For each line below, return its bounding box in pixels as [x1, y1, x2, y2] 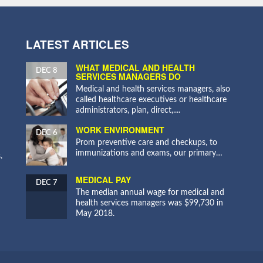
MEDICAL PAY [76, 174, 131, 186]
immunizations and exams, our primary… [76, 149, 222, 157]
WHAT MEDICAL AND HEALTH [76, 62, 195, 73]
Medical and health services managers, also [76, 85, 230, 93]
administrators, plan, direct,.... [76, 106, 180, 114]
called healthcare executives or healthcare [76, 96, 227, 104]
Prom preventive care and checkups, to [76, 139, 217, 147]
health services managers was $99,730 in [76, 199, 223, 207]
